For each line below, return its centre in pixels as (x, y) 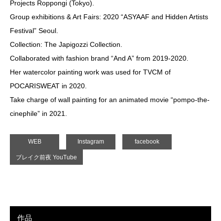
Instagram (91, 142)
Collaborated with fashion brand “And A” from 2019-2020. (99, 58)
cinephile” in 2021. (38, 113)
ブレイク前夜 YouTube (46, 157)
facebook (147, 142)
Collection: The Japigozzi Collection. (66, 44)
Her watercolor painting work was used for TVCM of (90, 72)
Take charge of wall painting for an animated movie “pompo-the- (110, 99)
